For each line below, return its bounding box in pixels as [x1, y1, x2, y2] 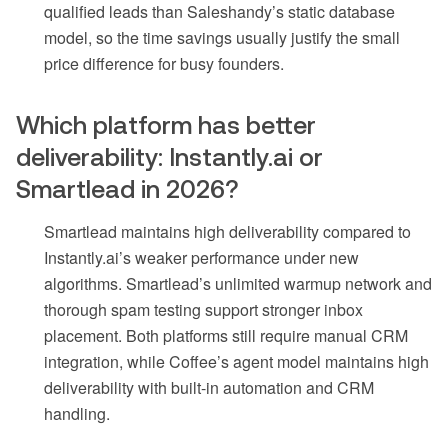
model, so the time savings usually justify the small [44, 26, 400, 50]
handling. [44, 402, 110, 426]
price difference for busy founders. [44, 52, 284, 76]
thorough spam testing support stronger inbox [44, 298, 363, 322]
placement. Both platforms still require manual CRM [44, 324, 408, 348]
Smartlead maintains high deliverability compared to [44, 220, 411, 244]
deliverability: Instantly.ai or [16, 143, 323, 172]
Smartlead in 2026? [16, 175, 239, 204]
